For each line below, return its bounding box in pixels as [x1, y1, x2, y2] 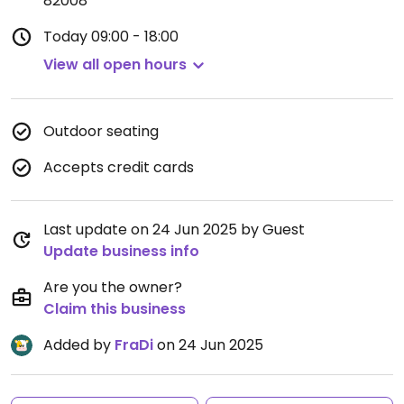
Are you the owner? [43, 277, 182, 298]
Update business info [43, 241, 199, 262]
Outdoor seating [43, 121, 159, 142]
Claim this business [43, 298, 186, 319]
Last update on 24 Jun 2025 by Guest [43, 219, 305, 240]
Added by [43, 335, 115, 355]
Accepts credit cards [43, 157, 194, 178]
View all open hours [43, 54, 187, 75]
